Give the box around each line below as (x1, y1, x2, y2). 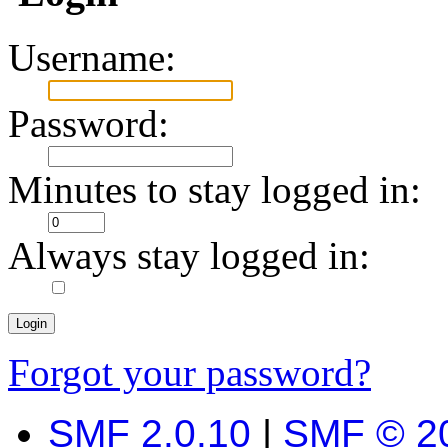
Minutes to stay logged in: (8, 167, 421, 211)
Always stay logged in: (8, 233, 370, 277)
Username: (8, 35, 176, 79)
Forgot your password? (8, 350, 371, 394)
